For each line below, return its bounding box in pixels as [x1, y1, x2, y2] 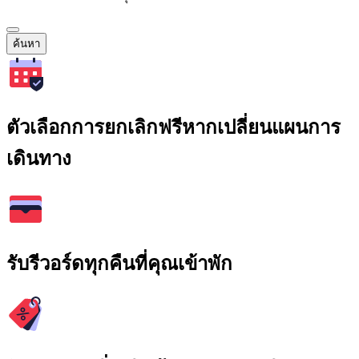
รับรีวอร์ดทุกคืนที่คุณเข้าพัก [6, 253, 232, 275]
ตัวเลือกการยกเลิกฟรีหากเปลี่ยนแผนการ [6, 117, 341, 139]
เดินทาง [6, 148, 71, 170]
